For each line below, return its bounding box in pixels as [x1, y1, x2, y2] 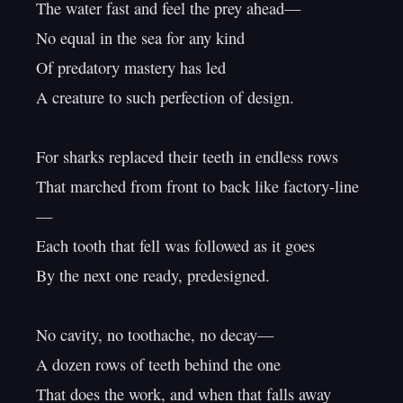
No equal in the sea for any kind [36, 27, 245, 49]
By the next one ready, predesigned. [36, 264, 270, 286]
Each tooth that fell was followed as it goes [36, 235, 315, 256]
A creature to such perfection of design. [36, 86, 294, 108]
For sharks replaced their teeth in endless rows [36, 146, 338, 167]
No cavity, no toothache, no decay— [36, 324, 273, 345]
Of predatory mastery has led [36, 57, 226, 78]
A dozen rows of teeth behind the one [36, 354, 281, 375]
